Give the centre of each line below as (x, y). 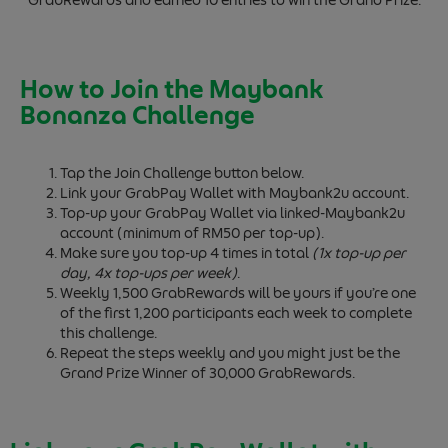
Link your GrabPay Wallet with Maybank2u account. (234, 193)
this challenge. (108, 333)
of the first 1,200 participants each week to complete (236, 313)
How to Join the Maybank (172, 89)
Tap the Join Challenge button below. (182, 173)
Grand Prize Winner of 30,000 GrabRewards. (209, 373)
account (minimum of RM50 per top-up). (192, 233)
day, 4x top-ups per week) (148, 273)
